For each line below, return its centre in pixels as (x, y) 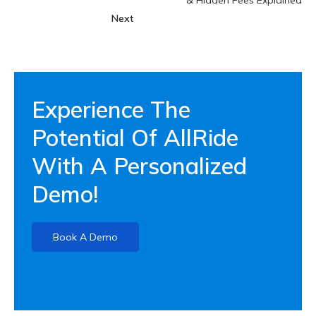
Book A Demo (85, 237)
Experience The (111, 110)
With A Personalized (139, 166)
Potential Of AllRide (135, 138)
